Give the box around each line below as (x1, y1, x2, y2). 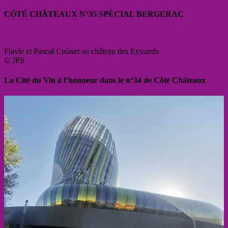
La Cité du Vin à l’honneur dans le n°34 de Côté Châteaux (4, 76, 206, 85)
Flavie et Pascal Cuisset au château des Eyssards (4, 46, 159, 55)
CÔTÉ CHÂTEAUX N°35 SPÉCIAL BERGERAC (4, 9, 184, 18)
